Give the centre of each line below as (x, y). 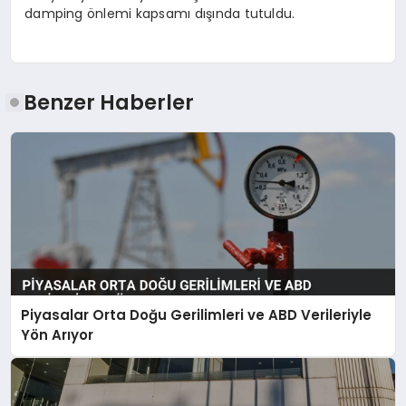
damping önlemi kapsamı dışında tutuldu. (160, 13)
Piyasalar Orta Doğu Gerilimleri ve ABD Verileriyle (197, 315)
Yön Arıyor (58, 335)
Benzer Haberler (109, 103)
